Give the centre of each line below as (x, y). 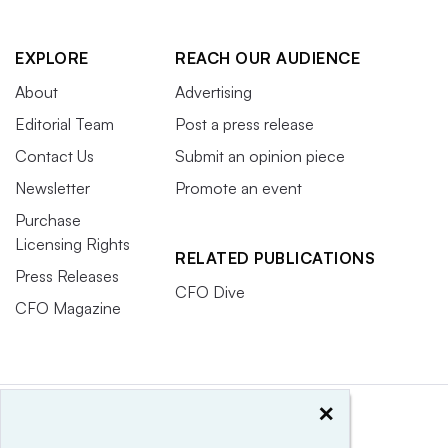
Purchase (48, 219)
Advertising (213, 91)
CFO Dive (210, 291)
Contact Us (54, 155)
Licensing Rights (72, 243)
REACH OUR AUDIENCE (267, 57)
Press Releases (67, 275)
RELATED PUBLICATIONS (275, 257)
